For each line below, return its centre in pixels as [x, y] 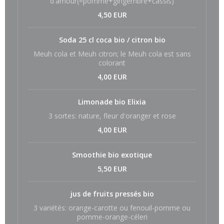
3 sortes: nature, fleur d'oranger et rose [112, 116]
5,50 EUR [112, 169]
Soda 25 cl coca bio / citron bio [112, 40]
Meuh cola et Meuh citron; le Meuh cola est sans [112, 54]
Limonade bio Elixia [112, 102]
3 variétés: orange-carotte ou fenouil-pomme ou [112, 208]
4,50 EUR [112, 15]
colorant [112, 63]
